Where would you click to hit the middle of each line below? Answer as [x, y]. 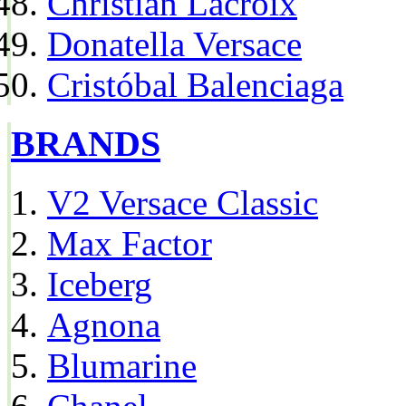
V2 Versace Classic [183, 202]
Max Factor [130, 243]
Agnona [104, 324]
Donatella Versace [174, 44]
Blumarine [122, 365]
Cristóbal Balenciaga [195, 85]
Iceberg [100, 284]
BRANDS [86, 143]
